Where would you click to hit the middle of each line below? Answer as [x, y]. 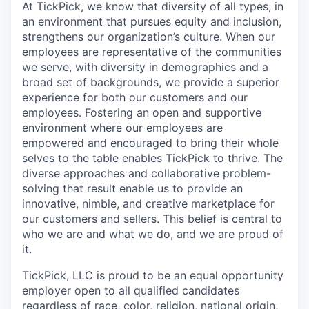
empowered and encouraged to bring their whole [150, 142]
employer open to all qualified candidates [131, 290]
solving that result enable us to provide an [132, 188]
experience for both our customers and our [135, 97]
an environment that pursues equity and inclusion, [152, 21]
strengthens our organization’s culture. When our [149, 36]
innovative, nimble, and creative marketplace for [148, 203]
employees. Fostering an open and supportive [142, 112]
